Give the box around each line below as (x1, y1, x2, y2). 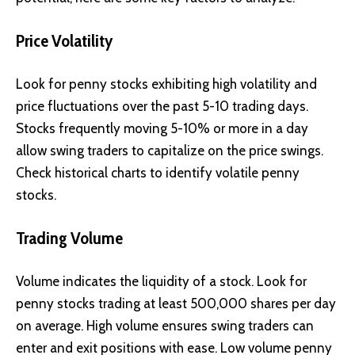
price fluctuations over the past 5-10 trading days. (16, 98, 308, 115)
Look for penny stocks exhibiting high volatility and (16, 76, 317, 93)
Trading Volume (16, 227, 123, 249)
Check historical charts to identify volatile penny (16, 165, 300, 181)
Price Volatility (16, 29, 113, 52)
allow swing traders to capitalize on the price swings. (16, 143, 323, 159)
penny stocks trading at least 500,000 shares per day (16, 296, 336, 312)
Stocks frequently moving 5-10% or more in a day (16, 120, 308, 137)
